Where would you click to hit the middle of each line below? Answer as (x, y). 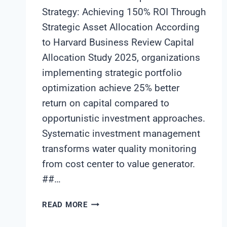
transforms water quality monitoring (119, 148)
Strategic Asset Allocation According (121, 27)
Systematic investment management (121, 133)
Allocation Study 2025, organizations (121, 57)
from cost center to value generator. (119, 164)
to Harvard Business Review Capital (118, 42)
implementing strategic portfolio (112, 72)
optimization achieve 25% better (111, 88)
